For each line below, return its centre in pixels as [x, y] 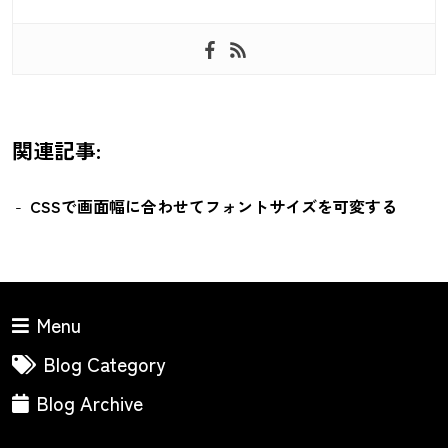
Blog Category [104, 363]
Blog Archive [90, 402]
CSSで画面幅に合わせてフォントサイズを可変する [214, 205]
